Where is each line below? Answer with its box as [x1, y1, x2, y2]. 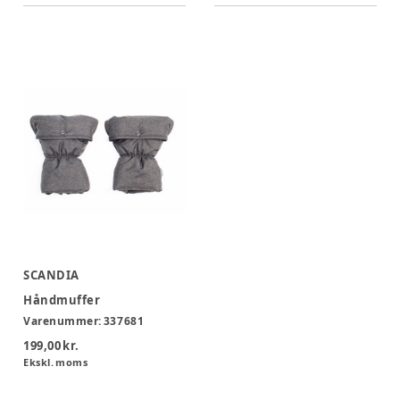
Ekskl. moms [23, 355, 88, 370]
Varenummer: [23, 313, 104, 329]
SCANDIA [23, 267, 79, 284]
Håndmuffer [23, 292, 101, 309]
